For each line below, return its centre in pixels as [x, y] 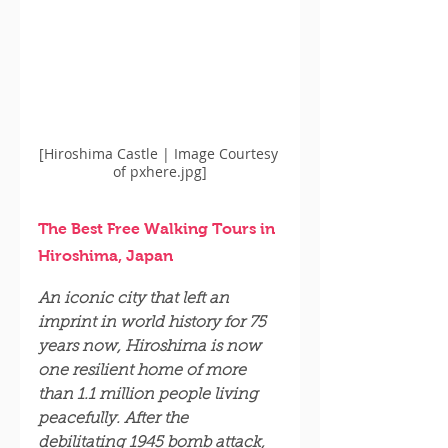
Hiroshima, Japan [105, 255]
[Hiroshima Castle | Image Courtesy [160, 153]
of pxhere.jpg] [160, 171]
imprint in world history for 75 [154, 323]
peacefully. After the [115, 419]
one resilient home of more [144, 371]
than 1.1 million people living [150, 395]
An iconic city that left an [135, 299]
